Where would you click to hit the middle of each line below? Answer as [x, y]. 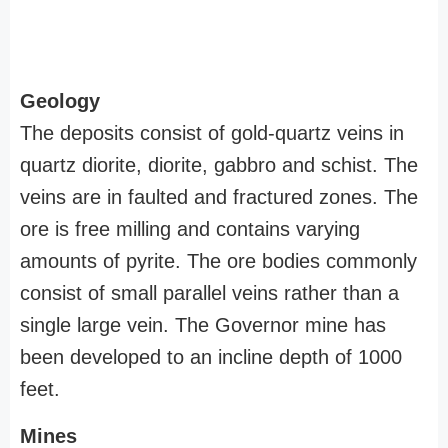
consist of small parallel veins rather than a [209, 293]
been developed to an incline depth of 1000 [211, 357]
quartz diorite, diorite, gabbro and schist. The [219, 165]
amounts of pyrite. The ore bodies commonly [218, 261]
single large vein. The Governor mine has [203, 325]
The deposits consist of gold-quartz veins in [212, 133]
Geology [60, 101]
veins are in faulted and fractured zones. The [219, 197]
